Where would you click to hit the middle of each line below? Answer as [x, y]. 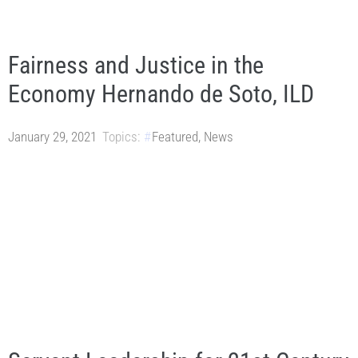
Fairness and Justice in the [136, 66]
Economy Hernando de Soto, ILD [161, 94]
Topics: [121, 137]
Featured [175, 137]
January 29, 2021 [52, 137]
